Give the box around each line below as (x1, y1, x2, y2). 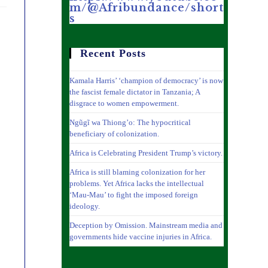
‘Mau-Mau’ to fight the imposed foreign (69, 190, 198, 199)
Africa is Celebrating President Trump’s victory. (69, 148, 223, 157)
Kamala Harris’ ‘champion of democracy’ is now (69, 76, 223, 85)
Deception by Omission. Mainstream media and (69, 221, 223, 230)
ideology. (69, 202, 100, 211)
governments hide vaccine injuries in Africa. (69, 232, 212, 241)
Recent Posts (80, 47, 146, 59)
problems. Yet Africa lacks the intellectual (69, 179, 204, 188)
